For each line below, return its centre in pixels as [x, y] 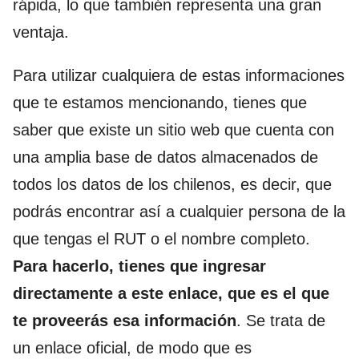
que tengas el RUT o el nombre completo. [161, 239]
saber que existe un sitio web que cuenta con [173, 130]
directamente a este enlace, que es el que [171, 294]
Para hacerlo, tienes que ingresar [139, 266]
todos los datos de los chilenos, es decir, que [172, 185]
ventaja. [41, 32]
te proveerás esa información [125, 321]
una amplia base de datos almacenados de [165, 157]
